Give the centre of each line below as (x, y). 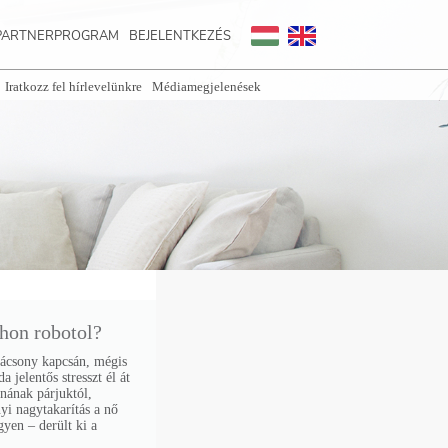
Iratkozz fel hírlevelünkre (73, 86)
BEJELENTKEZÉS (180, 36)
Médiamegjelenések (206, 86)
